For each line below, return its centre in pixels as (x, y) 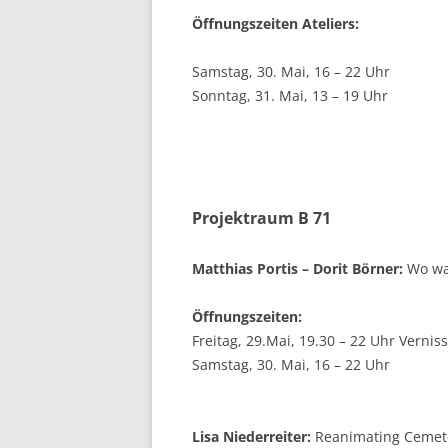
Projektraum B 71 (261, 217)
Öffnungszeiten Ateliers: (275, 23)
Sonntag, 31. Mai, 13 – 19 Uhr (290, 95)
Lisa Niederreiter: (251, 436)
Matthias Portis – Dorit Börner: (297, 268)
